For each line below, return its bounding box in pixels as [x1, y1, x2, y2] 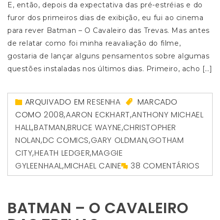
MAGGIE [91, 147, 123, 159]
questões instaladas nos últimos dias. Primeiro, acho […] [7, 64, 213, 74]
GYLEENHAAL [15, 160, 62, 172]
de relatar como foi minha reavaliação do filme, [7, 39, 181, 48]
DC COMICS [42, 135, 89, 146]
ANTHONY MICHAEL [132, 109, 204, 121]
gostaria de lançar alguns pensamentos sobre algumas [7, 52, 210, 61]
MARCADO [135, 96, 178, 108]
